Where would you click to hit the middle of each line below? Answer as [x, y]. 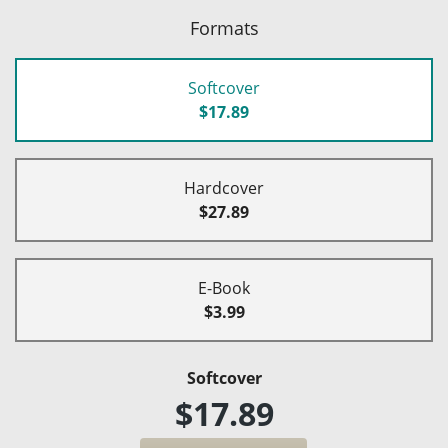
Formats [224, 27]
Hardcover [224, 187]
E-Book [224, 287]
